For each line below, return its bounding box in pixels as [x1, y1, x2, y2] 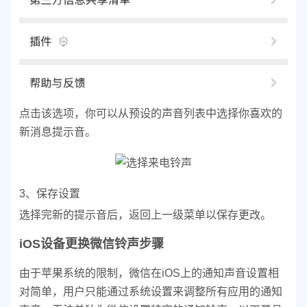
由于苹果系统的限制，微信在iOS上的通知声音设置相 [19, 267, 279, 279]
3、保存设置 [19, 187, 80, 199]
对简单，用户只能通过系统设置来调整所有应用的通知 [19, 285, 282, 297]
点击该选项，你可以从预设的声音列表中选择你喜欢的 [19, 107, 282, 119]
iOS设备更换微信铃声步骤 [19, 236, 164, 251]
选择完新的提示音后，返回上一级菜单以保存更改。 [19, 208, 271, 221]
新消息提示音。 [19, 125, 96, 138]
